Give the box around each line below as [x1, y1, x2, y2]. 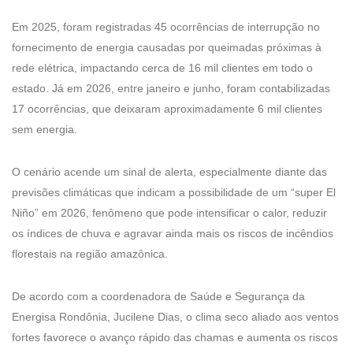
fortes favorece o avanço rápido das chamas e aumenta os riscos [12, 330, 338, 344]
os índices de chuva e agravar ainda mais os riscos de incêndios [12, 226, 333, 240]
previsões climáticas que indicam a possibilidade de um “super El [12, 185, 336, 199]
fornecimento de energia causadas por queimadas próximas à [12, 40, 321, 54]
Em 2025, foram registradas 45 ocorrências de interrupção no [12, 20, 320, 33]
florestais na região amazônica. [12, 247, 168, 260]
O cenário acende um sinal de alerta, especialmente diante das [12, 165, 327, 178]
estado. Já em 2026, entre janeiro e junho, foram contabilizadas [12, 81, 330, 95]
